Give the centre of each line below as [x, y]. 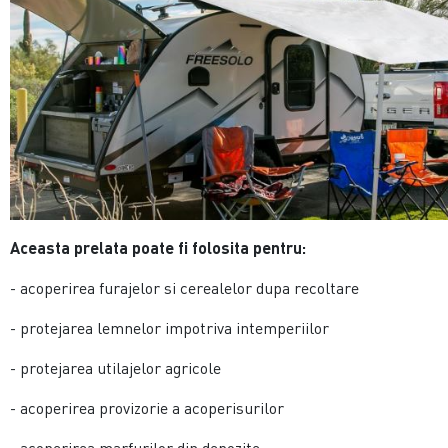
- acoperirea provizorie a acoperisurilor [147, 408]
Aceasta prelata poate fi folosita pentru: [158, 248]
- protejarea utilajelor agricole [116, 368]
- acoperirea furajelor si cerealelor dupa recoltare [185, 288]
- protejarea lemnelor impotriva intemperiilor [170, 328]
